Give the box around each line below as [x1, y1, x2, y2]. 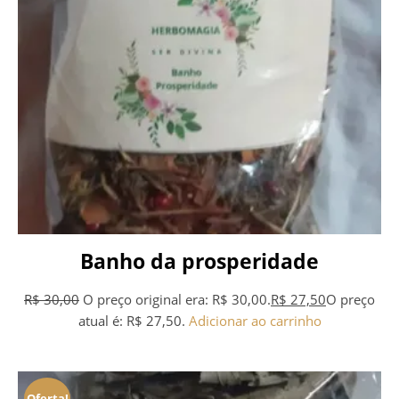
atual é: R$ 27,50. [77, 312, 185, 330]
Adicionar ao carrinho [188, 312, 322, 330]
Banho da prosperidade [80, 247, 319, 275]
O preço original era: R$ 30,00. [83, 290, 271, 309]
